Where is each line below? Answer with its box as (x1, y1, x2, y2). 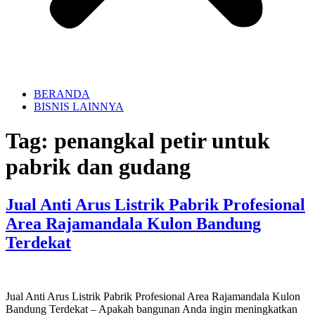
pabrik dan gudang (6, 154, 191, 180)
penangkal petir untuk (54, 128, 270, 154)
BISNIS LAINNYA (34, 101, 124, 112)
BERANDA (34, 88, 90, 100)
